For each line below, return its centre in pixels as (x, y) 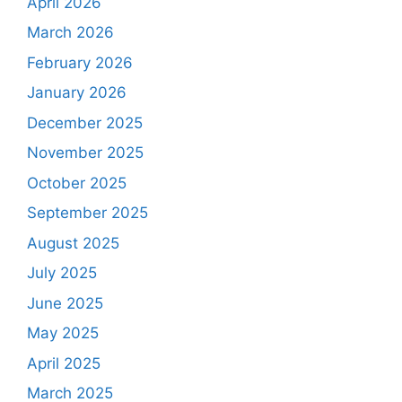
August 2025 (73, 243)
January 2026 (77, 93)
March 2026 (70, 33)
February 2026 (80, 62)
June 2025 (65, 303)
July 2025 (62, 273)
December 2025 (85, 122)
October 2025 (77, 183)
